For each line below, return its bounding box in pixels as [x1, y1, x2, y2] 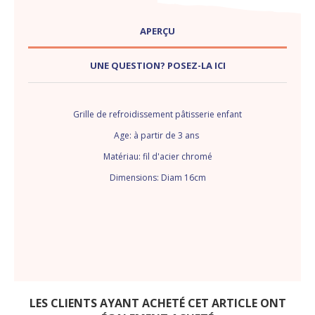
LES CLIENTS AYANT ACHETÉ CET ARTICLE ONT [29, 295, 286, 311]
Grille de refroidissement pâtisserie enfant [73, 108, 242, 121]
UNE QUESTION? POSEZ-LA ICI [89, 59, 226, 72]
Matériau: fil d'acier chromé [103, 150, 212, 163]
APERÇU [140, 25, 175, 38]
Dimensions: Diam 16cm [109, 172, 206, 184]
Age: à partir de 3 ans [114, 129, 201, 142]
